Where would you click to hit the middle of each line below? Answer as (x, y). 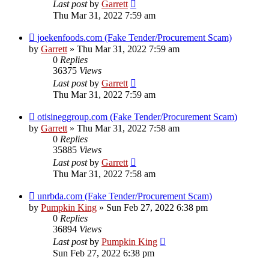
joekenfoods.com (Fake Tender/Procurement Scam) (134, 38)
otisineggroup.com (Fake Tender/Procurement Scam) (137, 117)
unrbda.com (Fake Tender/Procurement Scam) (125, 196)
